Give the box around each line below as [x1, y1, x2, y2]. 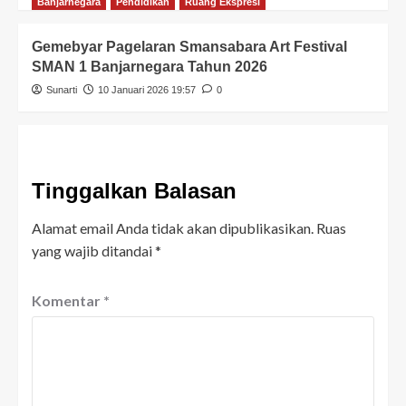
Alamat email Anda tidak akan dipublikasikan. [32, 219, 314, 237]
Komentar [32, 292, 103, 309]
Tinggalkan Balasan [32, 179, 237, 203]
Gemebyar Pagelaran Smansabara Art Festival [32, 39, 347, 54]
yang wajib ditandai [32, 242, 155, 259]
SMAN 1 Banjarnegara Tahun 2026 [32, 59, 267, 74]
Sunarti [46, 84, 77, 95]
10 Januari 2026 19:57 [98, 84, 196, 95]
